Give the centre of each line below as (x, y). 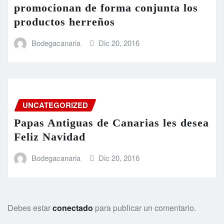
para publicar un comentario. (144, 207)
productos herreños (64, 21)
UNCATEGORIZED (55, 105)
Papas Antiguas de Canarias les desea (111, 123)
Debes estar (30, 207)
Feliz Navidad (50, 137)
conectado (73, 207)
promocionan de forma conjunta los (106, 7)
